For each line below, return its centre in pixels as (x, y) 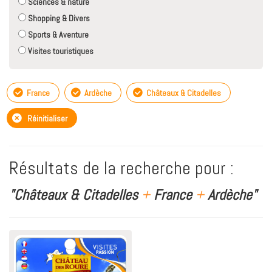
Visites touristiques (60, 51)
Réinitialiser (46, 119)
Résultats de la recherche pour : (121, 168)
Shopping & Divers (58, 19)
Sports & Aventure (57, 35)
